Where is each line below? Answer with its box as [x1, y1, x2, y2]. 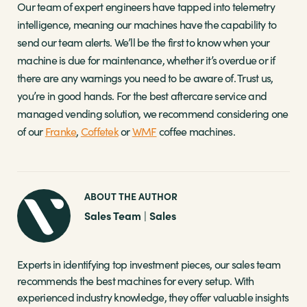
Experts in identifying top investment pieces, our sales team [17, 256, 280, 271]
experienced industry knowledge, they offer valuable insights [17, 289, 288, 304]
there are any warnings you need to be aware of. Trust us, [17, 70, 273, 85]
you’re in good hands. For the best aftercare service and [17, 88, 267, 103]
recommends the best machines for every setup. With [17, 273, 254, 288]
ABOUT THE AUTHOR [84, 188, 177, 203]
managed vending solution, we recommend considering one [17, 106, 288, 121]
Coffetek [80, 123, 119, 138]
